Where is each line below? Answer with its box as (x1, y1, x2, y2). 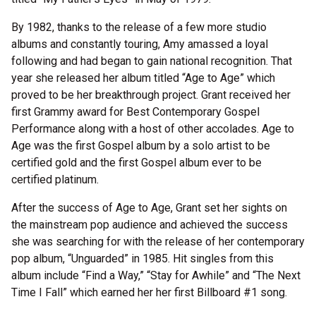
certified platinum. (11, 173, 99, 187)
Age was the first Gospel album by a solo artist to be (11, 139, 270, 153)
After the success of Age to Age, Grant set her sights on (11, 201, 287, 215)
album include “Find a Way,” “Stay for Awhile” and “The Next (11, 269, 300, 283)
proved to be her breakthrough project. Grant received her (11, 88, 291, 102)
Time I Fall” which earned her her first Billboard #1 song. (11, 286, 287, 300)
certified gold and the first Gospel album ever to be (11, 156, 262, 170)
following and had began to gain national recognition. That (11, 54, 292, 68)
